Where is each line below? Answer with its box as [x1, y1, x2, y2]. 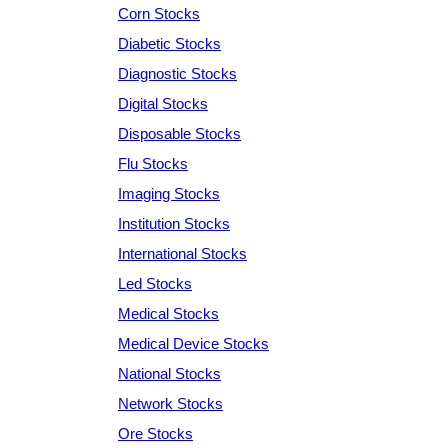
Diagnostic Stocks [118, 64, 237, 82]
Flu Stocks [118, 154, 188, 172]
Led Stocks [118, 274, 192, 292]
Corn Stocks [118, 4, 200, 22]
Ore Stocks [118, 424, 193, 442]
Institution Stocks [118, 214, 230, 232]
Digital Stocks [118, 94, 208, 112]
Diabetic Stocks [118, 34, 221, 52]
